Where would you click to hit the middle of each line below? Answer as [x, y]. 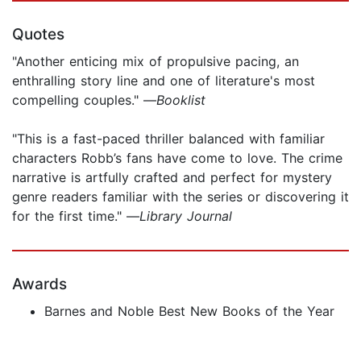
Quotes [38, 35]
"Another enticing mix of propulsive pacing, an [156, 62]
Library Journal [186, 216]
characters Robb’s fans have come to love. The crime [177, 158]
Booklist [181, 100]
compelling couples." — [84, 100]
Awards [39, 284]
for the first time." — [76, 216]
